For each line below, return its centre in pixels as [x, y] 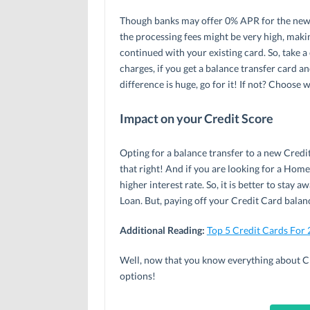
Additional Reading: [162, 230]
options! [137, 275]
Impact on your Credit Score [196, 118]
